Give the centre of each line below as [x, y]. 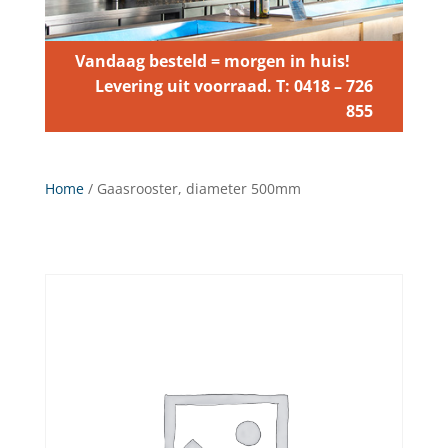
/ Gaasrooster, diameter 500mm [192, 188]
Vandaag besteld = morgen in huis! [212, 61]
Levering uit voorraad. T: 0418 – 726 [234, 86]
